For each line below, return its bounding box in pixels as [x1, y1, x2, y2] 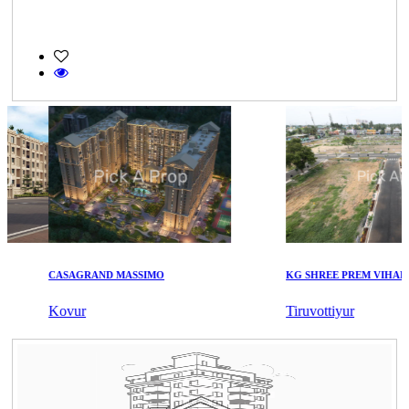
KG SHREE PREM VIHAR [267, 268, 389, 280]
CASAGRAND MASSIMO [29, 268, 146, 280]
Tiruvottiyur [267, 302, 336, 319]
